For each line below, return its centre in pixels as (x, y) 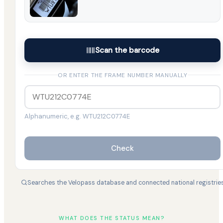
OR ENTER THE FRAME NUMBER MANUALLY (123, 75)
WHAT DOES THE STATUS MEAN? (111, 218)
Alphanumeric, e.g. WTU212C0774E (77, 116)
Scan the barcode (127, 50)
